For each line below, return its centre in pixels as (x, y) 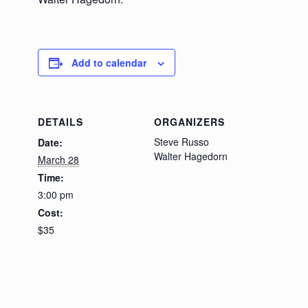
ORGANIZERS (189, 122)
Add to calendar (109, 63)
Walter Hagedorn (191, 156)
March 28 (58, 159)
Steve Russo (181, 142)
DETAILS (60, 122)
